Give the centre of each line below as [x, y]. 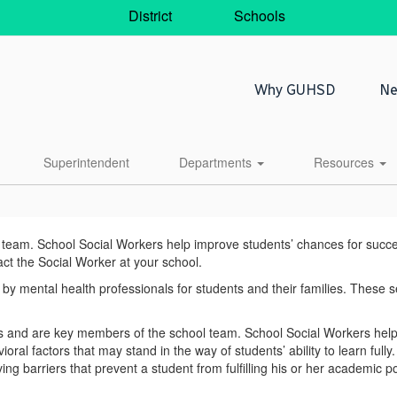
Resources [345, 162]
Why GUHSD [294, 90]
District [148, 15]
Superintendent [86, 162]
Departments [217, 162]
